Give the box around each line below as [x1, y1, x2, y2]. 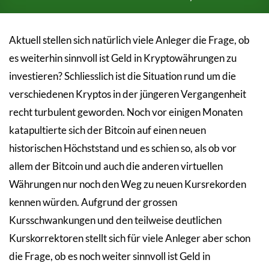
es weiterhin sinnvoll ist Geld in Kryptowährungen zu [9, 52, 237, 64]
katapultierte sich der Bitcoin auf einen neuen [9, 124, 206, 136]
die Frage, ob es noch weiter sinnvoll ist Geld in [9, 250, 210, 262]
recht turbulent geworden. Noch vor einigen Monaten [9, 106, 243, 118]
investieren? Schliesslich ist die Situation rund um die [9, 70, 236, 82]
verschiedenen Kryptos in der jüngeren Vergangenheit [9, 88, 246, 100]
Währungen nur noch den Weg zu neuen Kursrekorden [9, 178, 246, 190]
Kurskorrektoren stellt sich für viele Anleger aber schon [9, 232, 250, 244]
